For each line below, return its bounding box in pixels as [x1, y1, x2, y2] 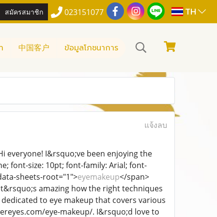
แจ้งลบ [144, 120, 167, 130]
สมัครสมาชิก [5, 6, 44, 16]
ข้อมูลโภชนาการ [64, 42, 118, 54]
